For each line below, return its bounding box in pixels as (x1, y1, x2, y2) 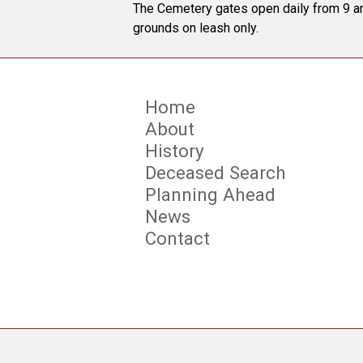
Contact (145, 228, 211, 249)
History (145, 140, 205, 161)
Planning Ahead (145, 184, 276, 205)
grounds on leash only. (133, 20, 259, 36)
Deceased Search (145, 162, 287, 183)
